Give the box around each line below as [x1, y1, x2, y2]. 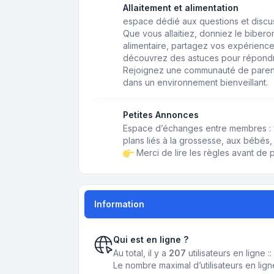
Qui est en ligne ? [113, 234, 188, 245]
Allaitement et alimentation [123, 2, 239, 13]
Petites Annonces [123, 109, 199, 120]
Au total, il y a [113, 248, 169, 259]
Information [94, 199, 144, 210]
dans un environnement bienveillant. [123, 77, 268, 87]
